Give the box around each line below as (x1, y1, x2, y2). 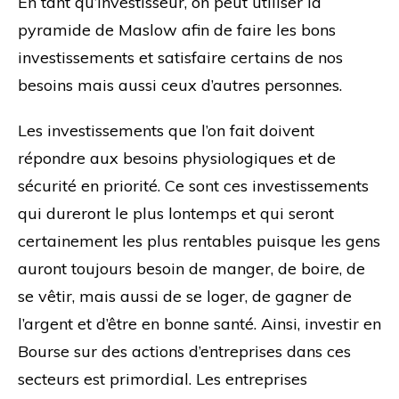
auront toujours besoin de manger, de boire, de (18, 257, 365, 279)
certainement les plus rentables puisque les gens (18, 230, 380, 251)
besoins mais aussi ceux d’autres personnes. (18, 74, 342, 95)
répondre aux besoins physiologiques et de (18, 147, 336, 168)
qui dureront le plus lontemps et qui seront (18, 202, 334, 224)
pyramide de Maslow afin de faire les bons (18, 19, 336, 40)
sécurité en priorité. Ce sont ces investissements (18, 175, 369, 196)
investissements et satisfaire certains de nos (18, 46, 343, 68)
